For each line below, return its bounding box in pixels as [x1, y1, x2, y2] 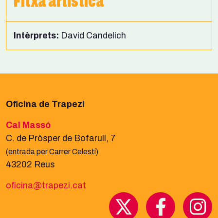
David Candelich [59, 30, 126, 40]
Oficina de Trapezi [6, 99, 85, 109]
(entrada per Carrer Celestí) [6, 147, 98, 156]
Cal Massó [6, 120, 51, 130]
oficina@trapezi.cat [6, 180, 86, 190]
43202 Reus [6, 159, 55, 169]
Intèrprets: [14, 30, 59, 40]
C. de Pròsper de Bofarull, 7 [6, 133, 118, 143]
